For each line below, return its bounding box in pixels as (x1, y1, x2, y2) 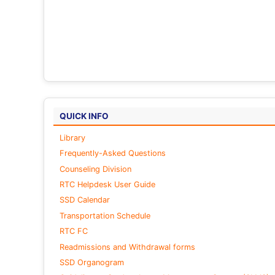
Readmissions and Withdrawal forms (59, 242, 195, 252)
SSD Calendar (59, 195, 110, 205)
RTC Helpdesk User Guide (59, 180, 155, 190)
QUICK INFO (59, 110, 109, 121)
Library (59, 133, 85, 142)
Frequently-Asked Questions (59, 149, 166, 158)
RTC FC (59, 227, 88, 236)
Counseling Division (59, 164, 131, 174)
